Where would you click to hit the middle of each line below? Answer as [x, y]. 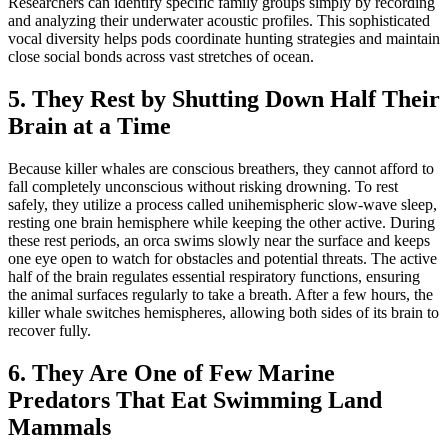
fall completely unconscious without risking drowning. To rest [203, 186]
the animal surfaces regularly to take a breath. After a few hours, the [220, 294]
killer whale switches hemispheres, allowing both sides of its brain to [223, 312]
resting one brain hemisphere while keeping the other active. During [221, 222]
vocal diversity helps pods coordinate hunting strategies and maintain [224, 39]
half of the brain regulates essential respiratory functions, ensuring [214, 276]
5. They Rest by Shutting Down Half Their [224, 99]
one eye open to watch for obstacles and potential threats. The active [222, 258]
